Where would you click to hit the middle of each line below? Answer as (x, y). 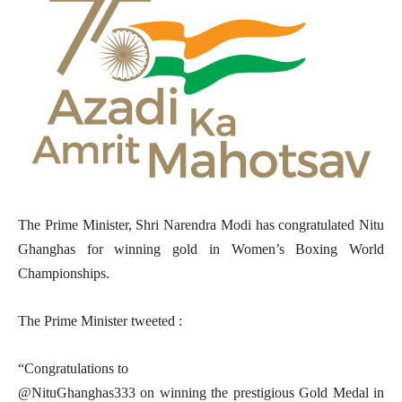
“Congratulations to (73, 368)
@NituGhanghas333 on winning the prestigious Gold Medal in (201, 392)
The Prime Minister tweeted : (102, 320)
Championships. (66, 273)
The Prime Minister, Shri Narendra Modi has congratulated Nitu (201, 224)
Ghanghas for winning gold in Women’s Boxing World (201, 249)
